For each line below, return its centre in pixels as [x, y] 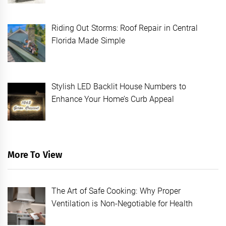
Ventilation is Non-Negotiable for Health [122, 203]
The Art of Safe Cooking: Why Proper [116, 191]
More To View [35, 155]
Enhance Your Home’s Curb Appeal [113, 99]
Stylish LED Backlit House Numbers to [119, 87]
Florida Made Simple [88, 41]
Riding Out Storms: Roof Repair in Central [125, 28]
